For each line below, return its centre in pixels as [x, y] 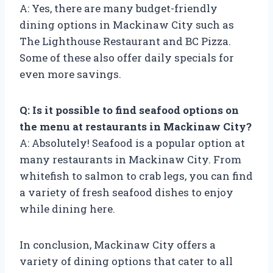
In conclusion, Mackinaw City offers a [118, 244]
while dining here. [67, 208]
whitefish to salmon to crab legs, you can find [136, 175]
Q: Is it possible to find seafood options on [129, 110]
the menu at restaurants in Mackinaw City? [136, 126]
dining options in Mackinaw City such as [127, 24]
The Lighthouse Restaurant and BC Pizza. [125, 41]
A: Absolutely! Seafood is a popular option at [132, 143]
